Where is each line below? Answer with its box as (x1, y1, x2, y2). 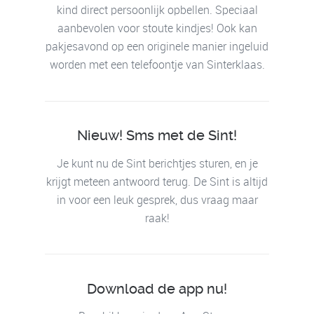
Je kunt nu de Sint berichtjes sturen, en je (56, 158, 258, 170)
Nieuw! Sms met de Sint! (77, 126, 237, 144)
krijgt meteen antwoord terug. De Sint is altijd (46, 176, 268, 189)
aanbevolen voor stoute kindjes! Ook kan (57, 22, 257, 35)
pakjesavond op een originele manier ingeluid (46, 41, 268, 53)
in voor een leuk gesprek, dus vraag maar (56, 194, 258, 207)
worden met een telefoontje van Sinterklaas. (49, 59, 265, 71)
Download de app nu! (87, 280, 227, 297)
